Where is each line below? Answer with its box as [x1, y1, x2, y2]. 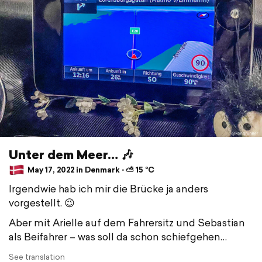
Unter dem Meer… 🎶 [9, 145, 133, 163]
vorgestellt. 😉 [9, 195, 75, 210]
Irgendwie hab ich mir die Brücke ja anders [9, 181, 208, 196]
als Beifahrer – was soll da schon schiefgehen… [9, 229, 227, 244]
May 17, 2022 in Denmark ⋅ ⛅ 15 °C [26, 164, 154, 175]
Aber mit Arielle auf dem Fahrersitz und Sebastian [9, 215, 245, 230]
